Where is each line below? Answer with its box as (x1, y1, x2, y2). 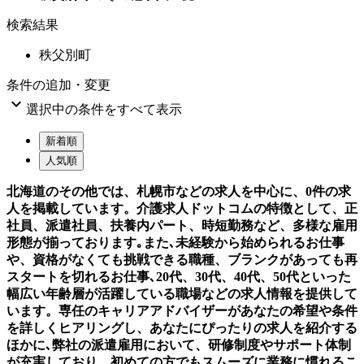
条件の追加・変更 (6, 77, 110, 92)
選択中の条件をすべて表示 (26, 102, 182, 116)
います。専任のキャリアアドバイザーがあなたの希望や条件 (6, 303, 357, 318)
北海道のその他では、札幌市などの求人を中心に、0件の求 (6, 184, 351, 198)
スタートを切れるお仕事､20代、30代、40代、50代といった (6, 269, 351, 284)
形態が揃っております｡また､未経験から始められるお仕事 (6, 235, 344, 249)
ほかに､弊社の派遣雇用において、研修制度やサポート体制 (6, 337, 351, 352)
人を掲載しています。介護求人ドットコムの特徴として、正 (6, 201, 357, 215)
